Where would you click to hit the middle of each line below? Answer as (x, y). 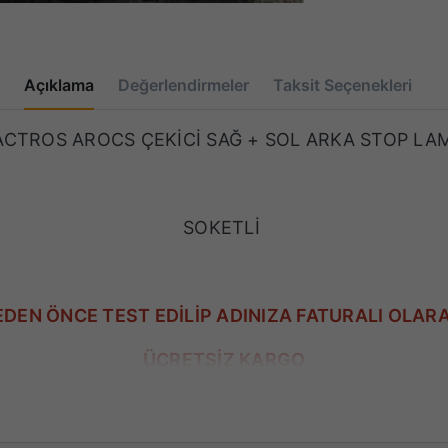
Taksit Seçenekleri (342, 84)
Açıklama (59, 84)
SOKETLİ (224, 227)
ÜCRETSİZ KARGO (224, 359)
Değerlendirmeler (183, 84)
